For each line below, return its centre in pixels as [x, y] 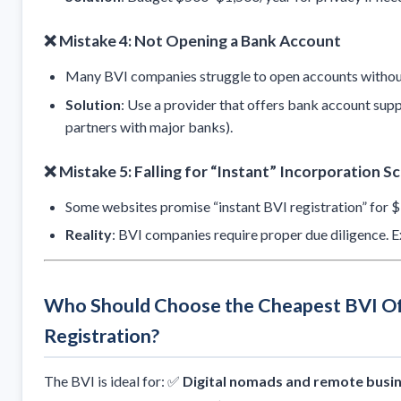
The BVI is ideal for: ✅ [113, 381]
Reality [89, 234]
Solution [93, 104]
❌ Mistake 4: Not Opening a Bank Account [192, 41]
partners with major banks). [149, 126]
